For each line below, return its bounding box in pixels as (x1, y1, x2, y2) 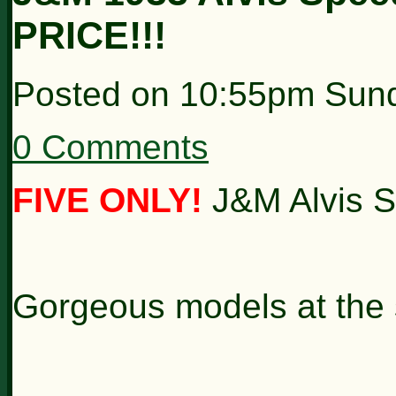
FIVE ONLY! (12, 180, 202, 219)
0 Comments (12, 127, 209, 166)
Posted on (12, 74, 179, 113)
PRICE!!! (12, 13, 166, 57)
